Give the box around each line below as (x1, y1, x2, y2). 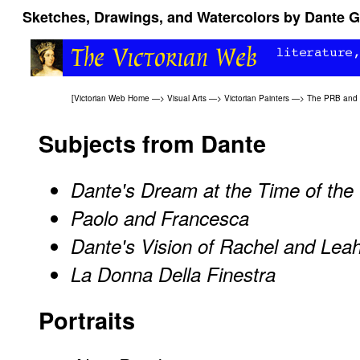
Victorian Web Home (74, 92, 149, 104)
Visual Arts (167, 92, 207, 104)
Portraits (39, 303, 135, 337)
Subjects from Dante (39, 127, 266, 160)
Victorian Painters (224, 92, 289, 104)
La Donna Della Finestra (71, 260, 276, 288)
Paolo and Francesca (71, 203, 249, 231)
